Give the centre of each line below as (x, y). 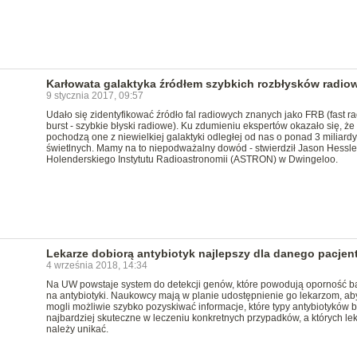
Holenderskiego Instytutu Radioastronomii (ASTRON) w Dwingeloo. (192, 159)
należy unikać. (77, 329)
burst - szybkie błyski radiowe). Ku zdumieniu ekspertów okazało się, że (200, 126)
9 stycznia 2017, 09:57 (94, 96)
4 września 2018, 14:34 (96, 265)
